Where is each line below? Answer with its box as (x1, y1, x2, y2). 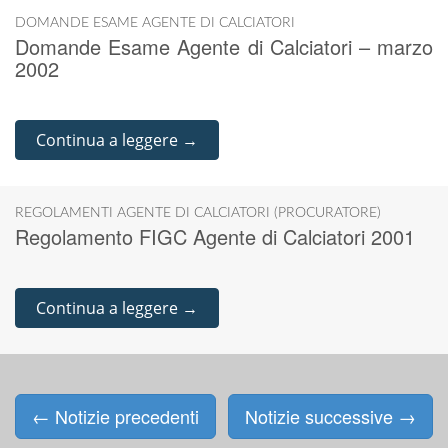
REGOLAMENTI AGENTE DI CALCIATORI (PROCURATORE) (15, 206, 381, 220)
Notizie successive (245, 403, 398, 429)
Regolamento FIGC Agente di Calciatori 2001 (15, 222, 415, 251)
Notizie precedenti (50, 403, 199, 429)
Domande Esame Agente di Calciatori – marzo (15, 32, 433, 61)
